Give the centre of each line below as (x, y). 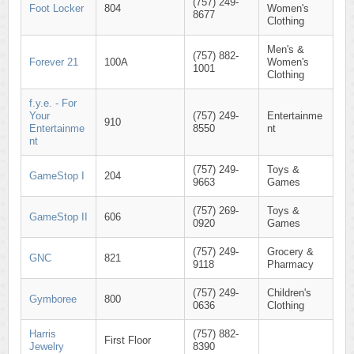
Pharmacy (290, 264)
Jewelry (47, 346)
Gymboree (53, 299)
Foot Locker (56, 8)
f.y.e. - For (53, 103)
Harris (43, 334)
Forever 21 (54, 62)
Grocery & (290, 252)
